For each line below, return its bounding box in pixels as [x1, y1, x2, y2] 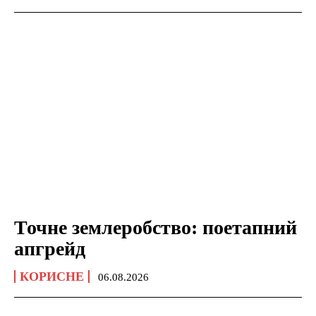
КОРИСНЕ [20, 269, 84, 284]
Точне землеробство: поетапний [14, 216, 297, 238]
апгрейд [14, 237, 85, 260]
